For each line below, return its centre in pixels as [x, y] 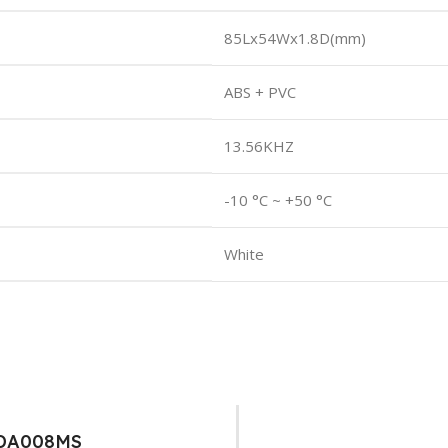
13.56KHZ [259, 146]
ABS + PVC [260, 92]
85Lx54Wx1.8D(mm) [295, 38]
